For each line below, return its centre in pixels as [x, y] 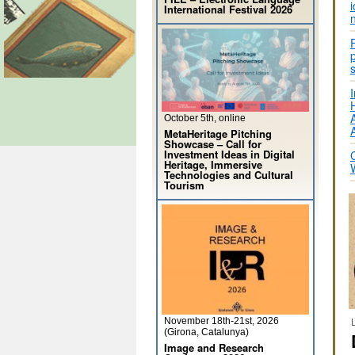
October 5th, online [205, 118]
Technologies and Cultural [229, 175]
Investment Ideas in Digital [229, 154]
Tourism [184, 185]
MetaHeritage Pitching [218, 134]
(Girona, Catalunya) [206, 332]
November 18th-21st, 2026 [221, 321]
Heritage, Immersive [213, 164]
